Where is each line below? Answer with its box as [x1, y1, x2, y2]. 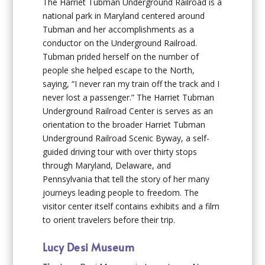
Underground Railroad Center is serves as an [43, 105, 214, 117]
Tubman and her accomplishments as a [43, 24, 195, 35]
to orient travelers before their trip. [43, 214, 176, 226]
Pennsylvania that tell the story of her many [43, 173, 210, 185]
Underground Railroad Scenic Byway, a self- [43, 132, 210, 144]
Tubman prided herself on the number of [43, 51, 199, 63]
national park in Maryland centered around [43, 10, 205, 22]
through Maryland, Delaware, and [43, 160, 172, 172]
